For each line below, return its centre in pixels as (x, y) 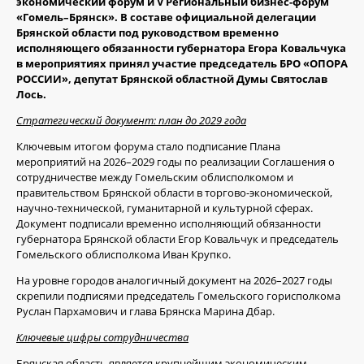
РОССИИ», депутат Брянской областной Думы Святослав (172, 79)
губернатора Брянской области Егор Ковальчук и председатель (178, 239)
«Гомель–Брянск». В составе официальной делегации (166, 17)
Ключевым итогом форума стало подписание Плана (148, 147)
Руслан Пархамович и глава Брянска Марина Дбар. (145, 312)
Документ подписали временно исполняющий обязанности (169, 224)
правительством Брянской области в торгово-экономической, (174, 193)
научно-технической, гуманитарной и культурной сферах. (165, 208)
